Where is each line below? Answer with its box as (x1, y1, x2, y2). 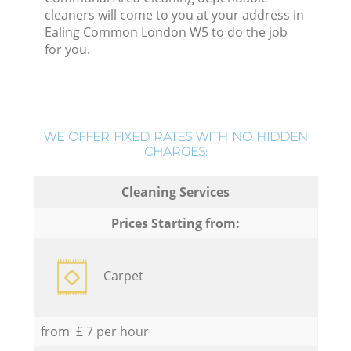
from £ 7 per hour (40, 322, 149, 340)
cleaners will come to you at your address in (45, 6, 305, 24)
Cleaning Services (121, 183, 230, 201)
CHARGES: (143, 144, 208, 160)
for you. (45, 41, 91, 59)
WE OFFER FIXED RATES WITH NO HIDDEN (43, 129, 308, 145)
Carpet (103, 266, 143, 284)
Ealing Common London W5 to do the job (45, 24, 288, 42)
